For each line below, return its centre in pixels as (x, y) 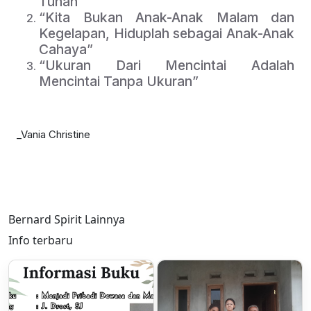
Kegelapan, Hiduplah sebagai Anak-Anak (167, 33)
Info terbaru (41, 240)
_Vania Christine (53, 134)
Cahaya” (66, 49)
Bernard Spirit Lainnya (67, 219)
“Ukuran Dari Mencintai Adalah (167, 65)
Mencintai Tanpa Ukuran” (119, 81)
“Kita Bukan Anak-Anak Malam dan (167, 17)
